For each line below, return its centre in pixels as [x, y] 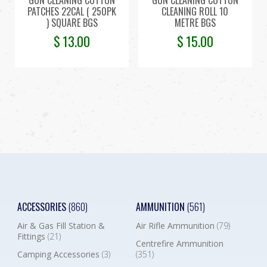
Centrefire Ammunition [179, 244]
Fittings [32, 236]
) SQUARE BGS [72, 22]
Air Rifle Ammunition [176, 225]
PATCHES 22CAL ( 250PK [72, 11]
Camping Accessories [59, 254]
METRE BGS [195, 22]
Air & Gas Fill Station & [61, 225]
